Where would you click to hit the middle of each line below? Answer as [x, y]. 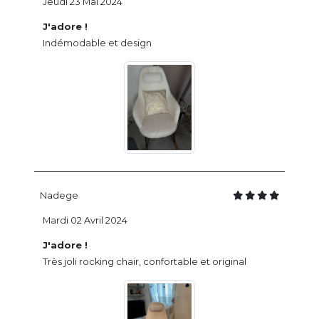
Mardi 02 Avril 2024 [85, 220]
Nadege [59, 195]
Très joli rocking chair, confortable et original [145, 261]
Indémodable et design [97, 43]
